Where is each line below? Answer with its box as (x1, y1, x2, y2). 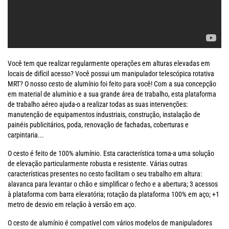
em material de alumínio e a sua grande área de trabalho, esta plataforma (8, 90, 216, 99)
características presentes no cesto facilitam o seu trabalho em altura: (8, 170, 202, 178)
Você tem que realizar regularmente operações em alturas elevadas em (8, 59, 210, 68)
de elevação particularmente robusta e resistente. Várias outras (8, 159, 187, 168)
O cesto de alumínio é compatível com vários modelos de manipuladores (8, 219, 212, 227)
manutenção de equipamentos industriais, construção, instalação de (8, 110, 200, 119)
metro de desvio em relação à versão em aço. (8, 200, 136, 209)
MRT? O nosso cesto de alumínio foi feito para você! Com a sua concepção (8, 80, 216, 88)
